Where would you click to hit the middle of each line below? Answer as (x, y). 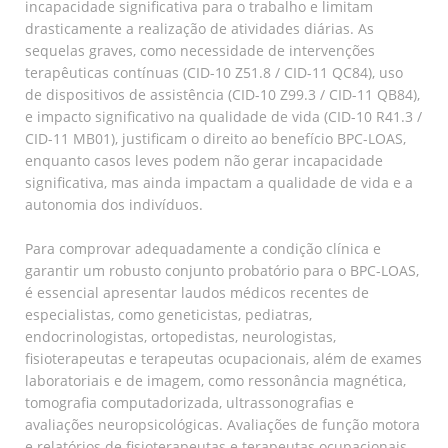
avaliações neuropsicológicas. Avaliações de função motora (222, 424)
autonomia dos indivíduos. (114, 204)
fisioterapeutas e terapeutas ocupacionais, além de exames (223, 358)
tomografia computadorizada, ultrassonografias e (189, 402)
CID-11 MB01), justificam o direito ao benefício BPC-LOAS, (215, 138)
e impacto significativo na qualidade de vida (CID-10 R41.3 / (223, 116)
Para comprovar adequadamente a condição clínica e (203, 248)
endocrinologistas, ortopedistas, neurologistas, (180, 336)
